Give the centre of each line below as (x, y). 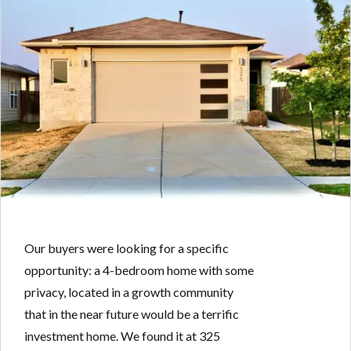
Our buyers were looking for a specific (127, 248)
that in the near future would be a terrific (132, 313)
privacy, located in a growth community (129, 291)
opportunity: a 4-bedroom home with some (139, 270)
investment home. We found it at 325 (122, 335)
